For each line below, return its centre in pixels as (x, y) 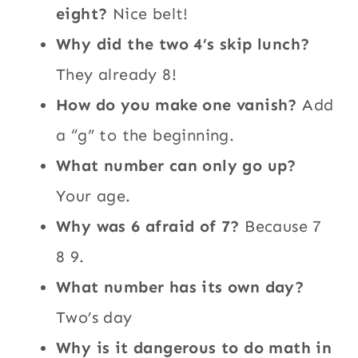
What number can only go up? (176, 166)
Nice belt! (148, 14)
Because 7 (280, 227)
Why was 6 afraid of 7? (148, 227)
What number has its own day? (180, 287)
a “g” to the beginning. (145, 135)
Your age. (93, 196)
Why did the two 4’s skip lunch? (183, 44)
